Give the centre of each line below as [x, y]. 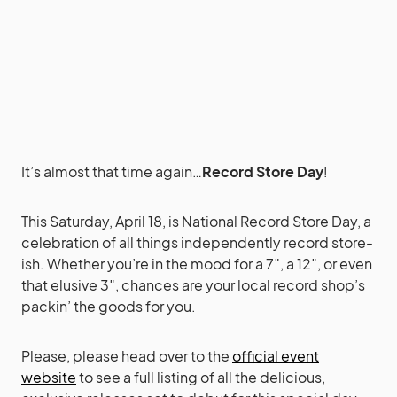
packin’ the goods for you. [109, 306]
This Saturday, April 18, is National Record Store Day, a [196, 221]
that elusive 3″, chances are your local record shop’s [193, 285]
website [49, 377]
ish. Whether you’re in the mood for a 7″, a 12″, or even [197, 264]
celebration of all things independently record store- [197, 242]
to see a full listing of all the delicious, [201, 377]
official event [276, 356]
